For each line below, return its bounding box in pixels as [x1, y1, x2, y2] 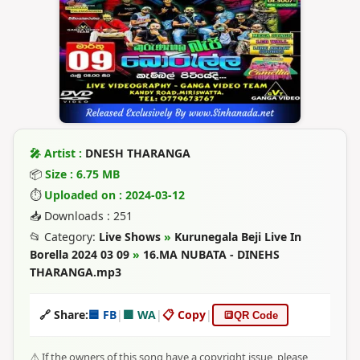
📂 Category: [30, 229, 99, 244]
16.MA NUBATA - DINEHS [143, 247, 280, 262]
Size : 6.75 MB [45, 166, 120, 182]
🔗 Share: [39, 307, 88, 322]
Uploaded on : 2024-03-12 [44, 187, 185, 202]
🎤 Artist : [30, 145, 85, 161]
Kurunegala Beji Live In [174, 229, 301, 244]
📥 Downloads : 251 [30, 208, 133, 223]
